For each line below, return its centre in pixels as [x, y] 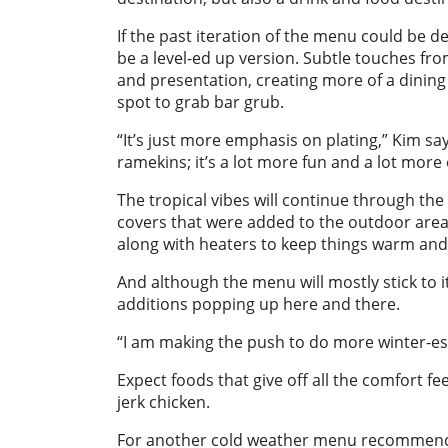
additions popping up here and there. [258, 304]
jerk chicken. [165, 402]
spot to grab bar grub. [202, 102]
